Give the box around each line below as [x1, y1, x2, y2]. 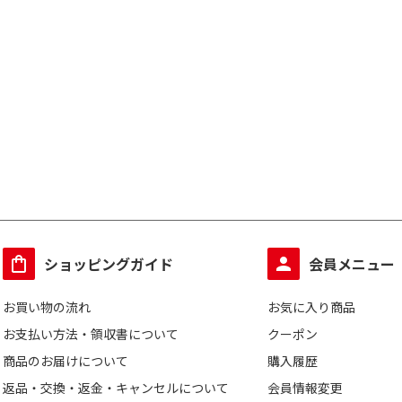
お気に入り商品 [267, 298, 356, 316]
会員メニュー [309, 253, 396, 275]
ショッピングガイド [44, 253, 173, 275]
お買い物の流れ [3, 298, 91, 316]
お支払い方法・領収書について [3, 325, 179, 343]
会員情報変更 [267, 379, 344, 397]
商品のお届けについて [3, 352, 128, 370]
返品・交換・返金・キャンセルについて [3, 379, 229, 397]
